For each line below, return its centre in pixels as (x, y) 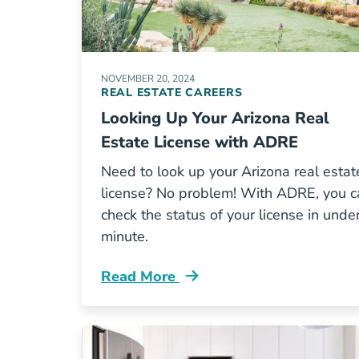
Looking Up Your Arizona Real (215, 118)
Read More (140, 276)
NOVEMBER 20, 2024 (148, 79)
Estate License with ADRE (200, 142)
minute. (125, 236)
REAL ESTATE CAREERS (172, 93)
